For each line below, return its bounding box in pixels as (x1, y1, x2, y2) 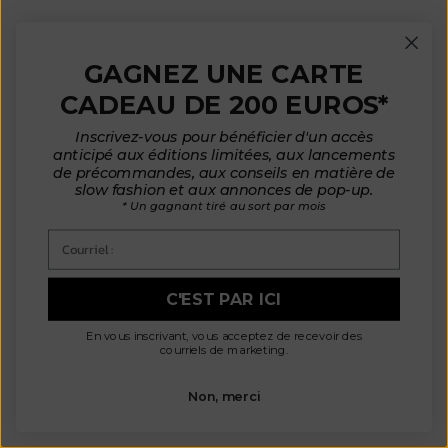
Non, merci (188, 388, 260, 404)
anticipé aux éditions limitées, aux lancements (53, 146, 395, 164)
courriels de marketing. (160, 343, 288, 358)
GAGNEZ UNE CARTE (84, 58, 364, 90)
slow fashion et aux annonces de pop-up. (74, 181, 374, 200)
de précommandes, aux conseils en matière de (53, 164, 395, 182)
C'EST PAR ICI (166, 289, 282, 309)
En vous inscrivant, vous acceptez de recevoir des (85, 328, 363, 344)
